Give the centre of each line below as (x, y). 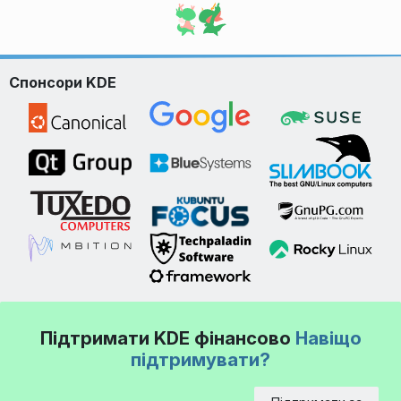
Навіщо (328, 338)
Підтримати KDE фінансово (167, 338)
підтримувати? (200, 360)
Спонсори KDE (63, 83)
